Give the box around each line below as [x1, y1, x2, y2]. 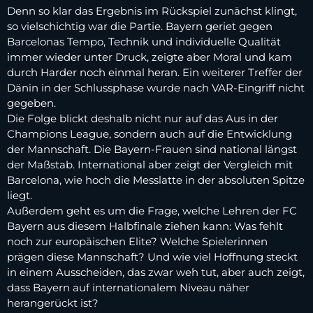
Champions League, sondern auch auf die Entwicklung [7, 127, 292, 141]
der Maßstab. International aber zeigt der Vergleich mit [7, 158, 293, 172]
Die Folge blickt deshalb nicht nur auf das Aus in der [7, 112, 278, 126]
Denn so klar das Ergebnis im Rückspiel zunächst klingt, [7, 4, 297, 18]
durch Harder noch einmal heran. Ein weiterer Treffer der [7, 66, 303, 80]
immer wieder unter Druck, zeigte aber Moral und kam [7, 50, 292, 64]
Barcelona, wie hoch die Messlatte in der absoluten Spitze [7, 173, 305, 187]
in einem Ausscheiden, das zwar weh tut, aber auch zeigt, [7, 265, 305, 279]
